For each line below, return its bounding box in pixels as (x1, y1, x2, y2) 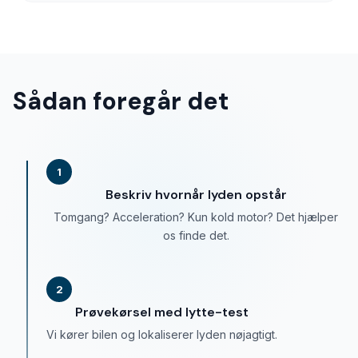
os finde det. (162, 229, 229, 243)
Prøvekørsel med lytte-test (75, 304, 249, 321)
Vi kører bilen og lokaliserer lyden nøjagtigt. (46, 328, 277, 342)
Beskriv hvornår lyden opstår (105, 186, 287, 204)
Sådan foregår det (13, 86, 229, 117)
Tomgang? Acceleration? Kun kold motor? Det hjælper (54, 210, 338, 225)
